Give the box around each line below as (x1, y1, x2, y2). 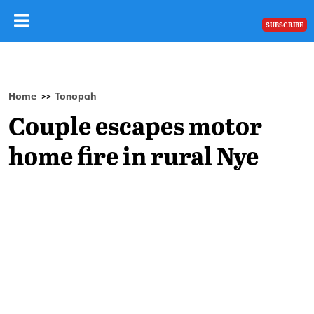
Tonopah (55, 89, 96, 102)
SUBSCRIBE (266, 20, 303, 29)
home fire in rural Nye (8, 138, 259, 172)
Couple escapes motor (8, 108, 262, 142)
